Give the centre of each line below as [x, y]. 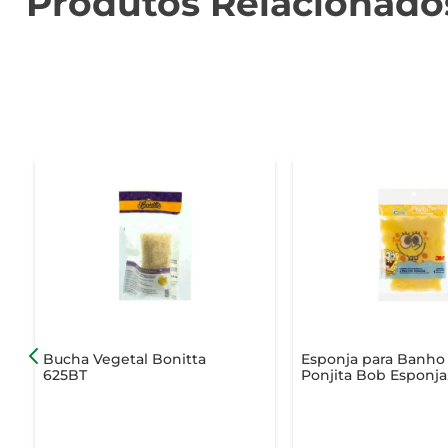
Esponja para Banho [373, 358]
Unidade [332, 390]
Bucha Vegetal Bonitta [124, 358]
